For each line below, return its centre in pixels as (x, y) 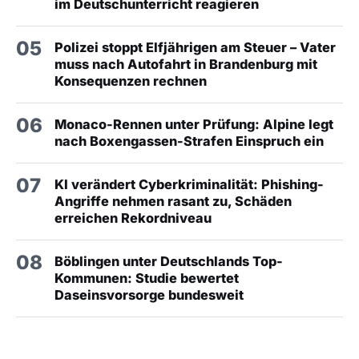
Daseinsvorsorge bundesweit (149, 295)
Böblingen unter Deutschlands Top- (169, 262)
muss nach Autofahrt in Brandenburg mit (186, 65)
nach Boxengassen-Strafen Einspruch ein (189, 141)
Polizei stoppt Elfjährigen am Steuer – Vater (195, 48)
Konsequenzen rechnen (131, 81)
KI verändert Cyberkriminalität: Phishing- (189, 185)
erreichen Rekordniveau (133, 218)
